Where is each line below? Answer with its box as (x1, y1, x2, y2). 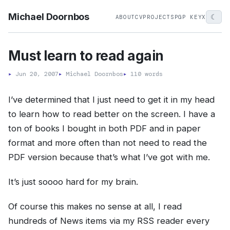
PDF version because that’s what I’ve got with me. (8, 152, 210, 162)
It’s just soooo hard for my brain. (8, 177, 138, 187)
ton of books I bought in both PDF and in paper (8, 123, 201, 133)
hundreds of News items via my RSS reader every (8, 216, 209, 226)
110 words (127, 70, 163, 78)
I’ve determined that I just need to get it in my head (8, 94, 215, 105)
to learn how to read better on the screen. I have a (8, 109, 215, 119)
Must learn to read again (8, 48, 164, 64)
